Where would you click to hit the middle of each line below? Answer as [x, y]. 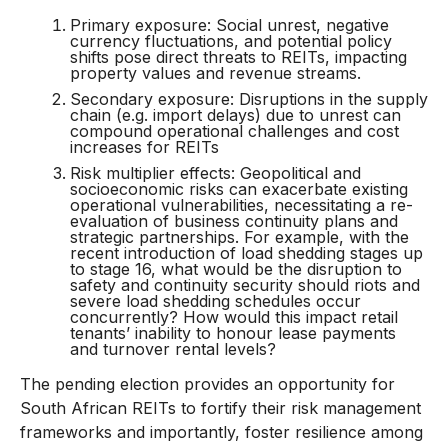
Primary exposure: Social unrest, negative [229, 25]
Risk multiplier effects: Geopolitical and [215, 173]
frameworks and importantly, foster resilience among [221, 432]
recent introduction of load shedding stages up [246, 253]
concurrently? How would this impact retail [233, 317]
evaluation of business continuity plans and [233, 221]
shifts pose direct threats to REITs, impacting [238, 57]
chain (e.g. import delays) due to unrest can [235, 115]
